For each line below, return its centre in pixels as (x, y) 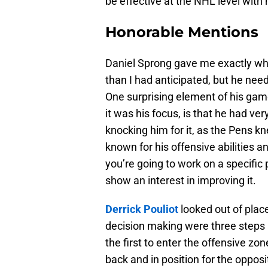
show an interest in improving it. (181, 181)
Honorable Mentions (182, 32)
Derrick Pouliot (142, 209)
